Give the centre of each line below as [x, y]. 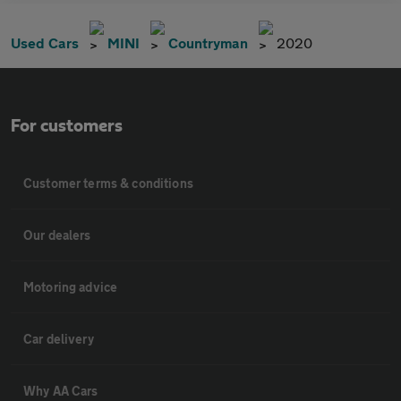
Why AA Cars [61, 391]
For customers [67, 126]
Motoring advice [71, 287]
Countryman [208, 43]
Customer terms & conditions [108, 183]
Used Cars [45, 43]
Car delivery [59, 339]
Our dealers [57, 235]
